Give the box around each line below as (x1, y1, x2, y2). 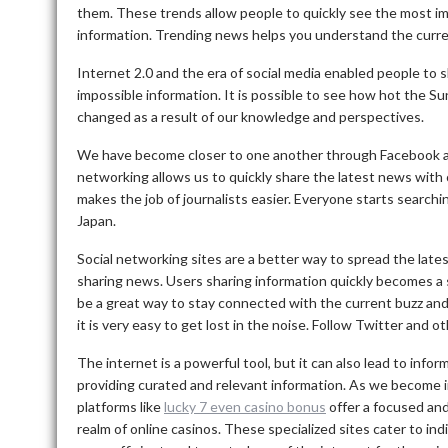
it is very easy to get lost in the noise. (77, 315, 309, 333)
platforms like (77, 397, 164, 415)
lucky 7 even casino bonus (164, 397, 326, 415)
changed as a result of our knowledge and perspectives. (77, 107, 424, 125)
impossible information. (77, 85, 221, 103)
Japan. (77, 211, 116, 229)
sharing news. (77, 271, 163, 289)
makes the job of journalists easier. (77, 189, 291, 207)
